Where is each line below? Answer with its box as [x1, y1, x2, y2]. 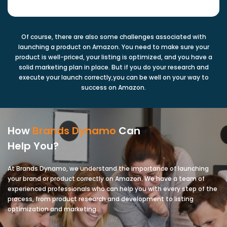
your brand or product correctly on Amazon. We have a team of [8, 174, 205, 183]
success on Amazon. [81, 83, 146, 92]
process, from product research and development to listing [8, 194, 194, 203]
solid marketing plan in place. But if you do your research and [18, 62, 209, 71]
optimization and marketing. [8, 204, 98, 213]
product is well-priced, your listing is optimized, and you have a [15, 52, 212, 61]
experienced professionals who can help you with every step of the [8, 184, 217, 193]
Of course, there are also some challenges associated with [21, 32, 206, 41]
